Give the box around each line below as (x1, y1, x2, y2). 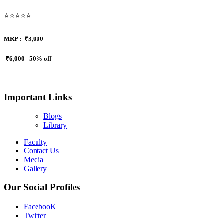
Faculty (24, 137, 47, 146)
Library (43, 120, 67, 129)
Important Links (4, 92, 72, 103)
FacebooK (24, 202, 56, 211)
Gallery (24, 164, 47, 173)
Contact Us (24, 146, 59, 155)
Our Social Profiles (4, 182, 80, 193)
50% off (28, 55, 51, 63)
